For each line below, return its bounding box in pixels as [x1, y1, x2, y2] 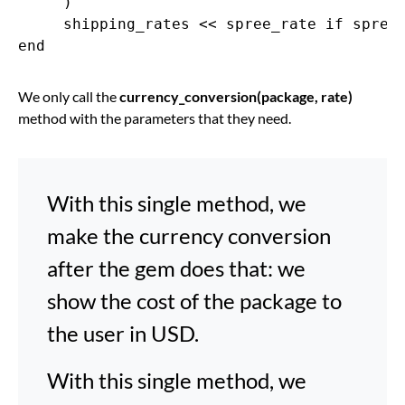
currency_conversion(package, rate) [119, 87, 353, 105]
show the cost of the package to [47, 287, 342, 314]
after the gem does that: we [47, 254, 306, 281]
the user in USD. [47, 319, 199, 346]
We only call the [18, 87, 119, 105]
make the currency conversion [47, 221, 331, 249]
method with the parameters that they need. [18, 108, 291, 127]
